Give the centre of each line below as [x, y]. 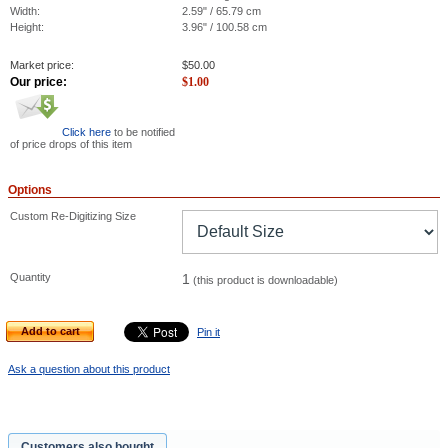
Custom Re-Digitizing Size [73, 216]
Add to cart [50, 331]
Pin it [208, 331]
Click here [86, 132]
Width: [25, 11]
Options [30, 190]
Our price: [38, 82]
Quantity [30, 277]
